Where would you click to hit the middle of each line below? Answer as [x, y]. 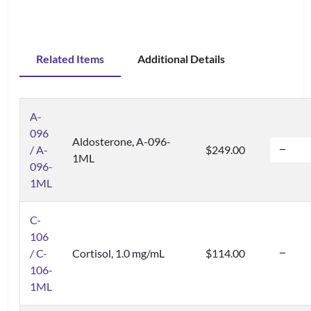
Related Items [70, 59]
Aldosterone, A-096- [121, 142]
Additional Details [181, 59]
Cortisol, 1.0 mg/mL [118, 253]
